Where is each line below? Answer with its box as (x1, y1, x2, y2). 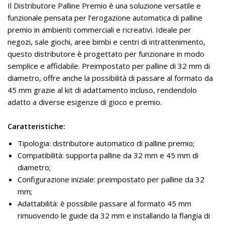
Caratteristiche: (8, 121, 65, 131)
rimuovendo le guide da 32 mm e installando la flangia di (18, 210, 210, 220)
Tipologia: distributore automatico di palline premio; (18, 138, 194, 148)
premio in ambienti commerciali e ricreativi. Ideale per (8, 25, 191, 35)
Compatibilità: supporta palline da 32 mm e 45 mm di (18, 150, 198, 160)
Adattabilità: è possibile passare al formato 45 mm (18, 198, 191, 208)
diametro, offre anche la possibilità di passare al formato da (8, 73, 213, 83)
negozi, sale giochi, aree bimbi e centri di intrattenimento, (8, 37, 205, 47)
